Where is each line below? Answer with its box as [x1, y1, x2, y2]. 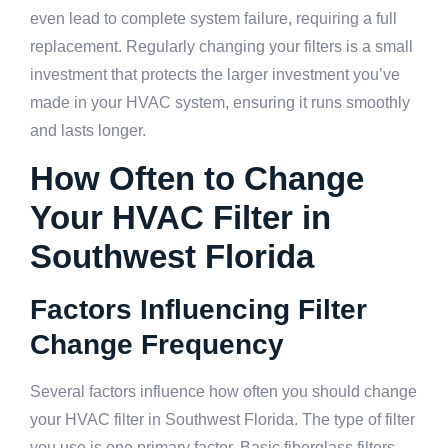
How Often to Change [30, 160, 364, 198]
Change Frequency [30, 329, 284, 361]
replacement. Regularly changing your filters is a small [30, 37, 413, 55]
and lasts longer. [30, 121, 146, 139]
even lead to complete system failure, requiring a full [30, 9, 397, 27]
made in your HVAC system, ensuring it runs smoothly [30, 93, 410, 111]
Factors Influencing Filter [30, 294, 367, 326]
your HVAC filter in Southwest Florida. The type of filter [30, 411, 415, 429]
